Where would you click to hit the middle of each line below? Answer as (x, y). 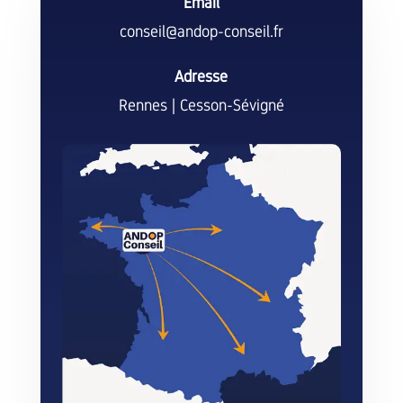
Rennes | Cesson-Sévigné (201, 106)
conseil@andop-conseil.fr (201, 32)
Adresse (201, 77)
